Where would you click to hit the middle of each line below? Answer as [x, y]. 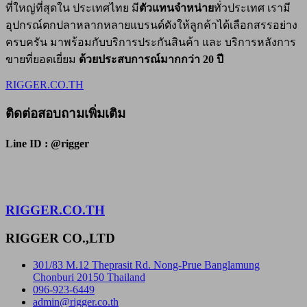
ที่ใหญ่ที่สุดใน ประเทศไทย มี [72, 8]
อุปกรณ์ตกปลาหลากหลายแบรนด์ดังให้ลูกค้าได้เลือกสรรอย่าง [151, 25]
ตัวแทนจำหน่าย [176, 8]
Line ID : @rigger [47, 144]
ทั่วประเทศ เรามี [252, 8]
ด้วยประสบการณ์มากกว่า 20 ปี [151, 59]
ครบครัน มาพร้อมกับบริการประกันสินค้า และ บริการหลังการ [151, 42]
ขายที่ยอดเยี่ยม [42, 59]
